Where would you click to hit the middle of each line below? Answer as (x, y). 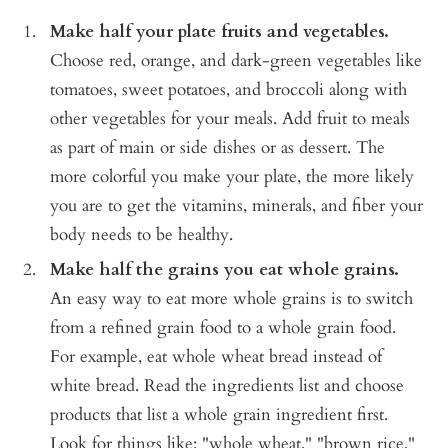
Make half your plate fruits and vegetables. (219, 32)
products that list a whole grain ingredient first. (219, 415)
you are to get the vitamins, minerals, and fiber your (236, 206)
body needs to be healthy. (141, 235)
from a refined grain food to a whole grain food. (223, 328)
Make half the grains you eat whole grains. (224, 270)
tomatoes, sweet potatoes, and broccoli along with (228, 90)
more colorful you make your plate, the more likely (232, 177)
